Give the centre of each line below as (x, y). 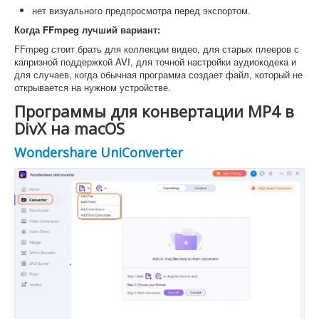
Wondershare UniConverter (99, 153)
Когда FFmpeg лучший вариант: (87, 30)
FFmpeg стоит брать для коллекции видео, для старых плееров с (157, 49)
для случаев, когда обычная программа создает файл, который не (158, 75)
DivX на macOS (69, 129)
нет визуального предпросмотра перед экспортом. (141, 11)
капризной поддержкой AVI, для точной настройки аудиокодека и (155, 62)
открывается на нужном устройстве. (93, 88)
